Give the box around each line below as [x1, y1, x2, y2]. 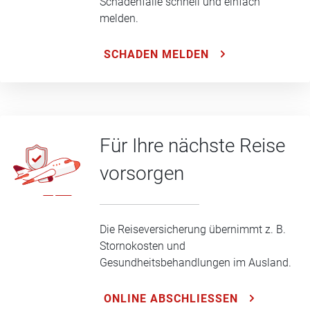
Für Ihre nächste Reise [100, 134, 285, 158]
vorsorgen [100, 162, 184, 185]
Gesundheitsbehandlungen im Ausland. [100, 256, 291, 270]
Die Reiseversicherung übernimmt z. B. [100, 223, 286, 237]
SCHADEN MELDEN [104, 47, 209, 61]
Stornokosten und [100, 239, 185, 253]
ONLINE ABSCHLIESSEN [104, 292, 238, 306]
